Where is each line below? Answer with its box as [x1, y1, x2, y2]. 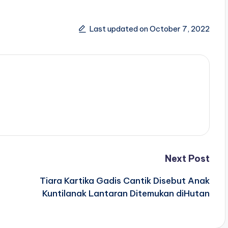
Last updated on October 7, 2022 [89, 24, 210, 34]
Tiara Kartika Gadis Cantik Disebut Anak [39, 175, 210, 186]
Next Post [164, 152, 210, 164]
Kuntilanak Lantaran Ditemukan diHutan [42, 187, 210, 199]
